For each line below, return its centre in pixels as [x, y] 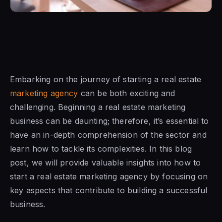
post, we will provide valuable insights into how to [106, 162]
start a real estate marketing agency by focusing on [109, 176]
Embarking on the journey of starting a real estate [106, 79]
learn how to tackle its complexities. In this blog [101, 148]
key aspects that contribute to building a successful [109, 190]
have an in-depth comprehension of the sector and [108, 135]
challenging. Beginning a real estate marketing [98, 107]
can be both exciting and [127, 93]
